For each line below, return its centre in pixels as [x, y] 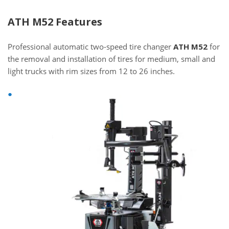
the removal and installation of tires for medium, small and [111, 59]
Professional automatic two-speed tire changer [90, 47]
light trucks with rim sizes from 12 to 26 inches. [91, 71]
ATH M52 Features [55, 22]
